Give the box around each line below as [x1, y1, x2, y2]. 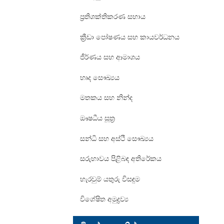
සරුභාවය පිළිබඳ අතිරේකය [80, 154, 161, 163]
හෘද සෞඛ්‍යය [80, 72, 119, 81]
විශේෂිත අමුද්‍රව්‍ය [80, 194, 128, 203]
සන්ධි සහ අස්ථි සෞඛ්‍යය [80, 133, 153, 142]
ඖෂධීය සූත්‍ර [80, 113, 115, 122]
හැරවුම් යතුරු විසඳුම [80, 174, 140, 183]
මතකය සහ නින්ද [80, 93, 132, 102]
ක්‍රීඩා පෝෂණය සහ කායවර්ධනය [80, 32, 179, 41]
